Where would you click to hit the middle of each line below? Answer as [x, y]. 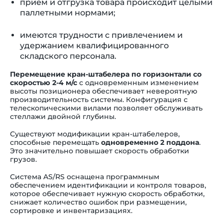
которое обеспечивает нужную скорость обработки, [107, 194]
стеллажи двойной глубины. [63, 117]
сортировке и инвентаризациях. [71, 211]
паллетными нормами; [68, 13]
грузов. [23, 160]
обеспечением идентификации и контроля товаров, [108, 185]
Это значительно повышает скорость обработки [100, 151]
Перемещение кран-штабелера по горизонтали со [106, 74]
